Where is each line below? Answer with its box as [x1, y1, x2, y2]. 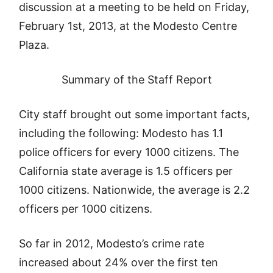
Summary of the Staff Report [61, 73, 212, 86]
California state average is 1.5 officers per [19, 165, 233, 177]
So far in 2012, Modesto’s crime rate [19, 237, 205, 250]
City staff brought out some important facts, [19, 108, 250, 121]
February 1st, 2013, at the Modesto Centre [19, 19, 238, 32]
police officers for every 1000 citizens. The [19, 146, 239, 158]
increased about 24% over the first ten [19, 256, 219, 269]
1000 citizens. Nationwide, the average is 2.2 [19, 183, 250, 196]
